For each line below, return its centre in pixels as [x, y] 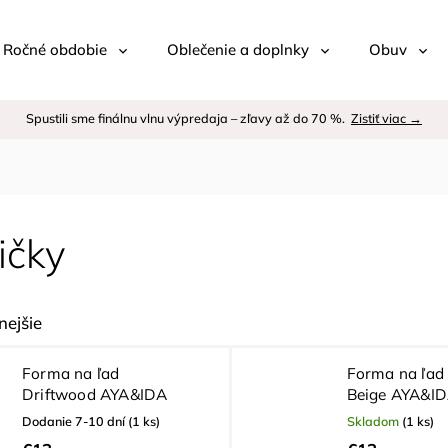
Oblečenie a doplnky [238, 49]
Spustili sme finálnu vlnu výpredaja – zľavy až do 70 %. [188, 118]
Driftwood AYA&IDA [95, 394]
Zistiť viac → [386, 118]
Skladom [374, 421]
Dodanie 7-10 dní [75, 421]
